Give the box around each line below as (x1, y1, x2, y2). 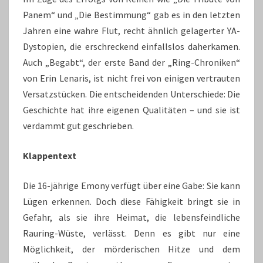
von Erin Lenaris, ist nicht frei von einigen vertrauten (23, 72, 240, 84)
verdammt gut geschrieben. (23, 120, 134, 131)
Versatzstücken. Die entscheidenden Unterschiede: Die (23, 88, 240, 100)
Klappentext (23, 150, 76, 161)
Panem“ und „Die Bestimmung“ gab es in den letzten (23, 9, 240, 21)
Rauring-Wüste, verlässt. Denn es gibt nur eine (23, 227, 240, 239)
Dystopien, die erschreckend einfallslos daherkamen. (23, 41, 240, 52)
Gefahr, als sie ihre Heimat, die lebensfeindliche (23, 211, 240, 223)
